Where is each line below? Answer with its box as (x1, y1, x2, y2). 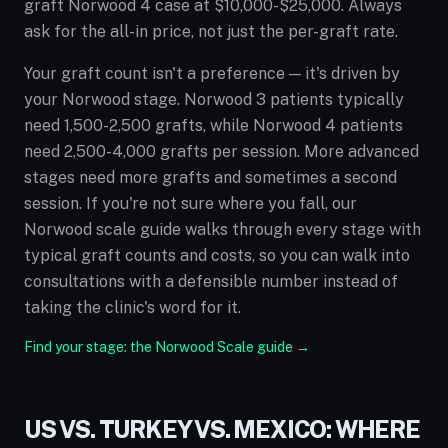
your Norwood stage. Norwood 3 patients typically (24, 90, 404, 109)
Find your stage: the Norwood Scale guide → (24, 339, 310, 355)
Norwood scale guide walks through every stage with (24, 220, 421, 239)
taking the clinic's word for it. (24, 298, 241, 317)
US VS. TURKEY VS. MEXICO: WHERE (24, 415, 420, 443)
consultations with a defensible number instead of (24, 272, 398, 291)
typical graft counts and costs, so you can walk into (24, 246, 410, 265)
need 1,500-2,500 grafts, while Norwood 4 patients (24, 116, 403, 135)
